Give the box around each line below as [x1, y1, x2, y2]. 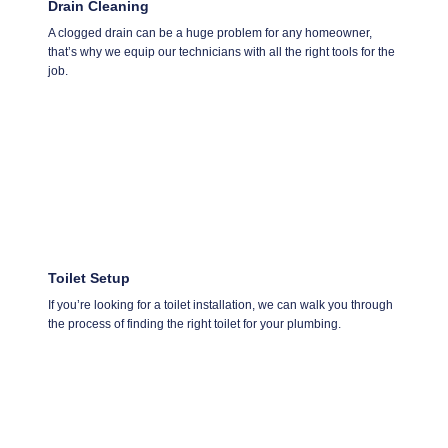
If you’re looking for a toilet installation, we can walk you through [48, 297, 393, 312]
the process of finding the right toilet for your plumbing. [48, 316, 341, 331]
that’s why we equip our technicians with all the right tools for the [48, 44, 395, 59]
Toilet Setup [48, 269, 130, 286]
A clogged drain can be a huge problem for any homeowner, [48, 25, 372, 40]
